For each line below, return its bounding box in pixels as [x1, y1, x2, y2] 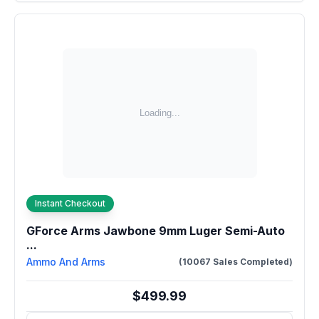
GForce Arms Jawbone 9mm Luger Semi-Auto [26, 224, 285, 238]
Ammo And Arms [26, 256, 105, 268]
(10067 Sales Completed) [179, 256, 293, 267]
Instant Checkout [35, 198, 105, 209]
